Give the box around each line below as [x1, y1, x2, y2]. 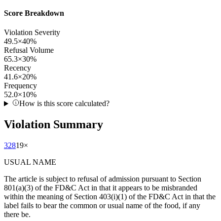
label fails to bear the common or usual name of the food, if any [4, 201, 200, 210]
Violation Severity [4, 28, 60, 37]
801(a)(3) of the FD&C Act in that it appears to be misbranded [4, 184, 197, 192]
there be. [4, 210, 31, 219]
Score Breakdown [4, 9, 64, 18]
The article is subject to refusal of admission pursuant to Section [4, 175, 201, 184]
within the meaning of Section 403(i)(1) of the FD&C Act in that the [4, 192, 216, 201]
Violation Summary [4, 118, 103, 131]
